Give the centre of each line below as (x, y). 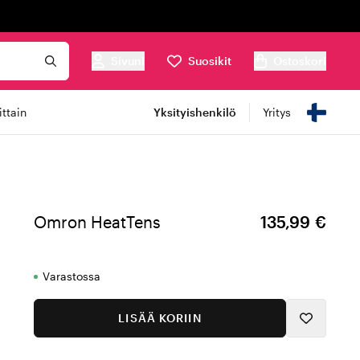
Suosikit (210, 61)
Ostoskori (300, 61)
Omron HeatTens (97, 222)
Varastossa (72, 276)
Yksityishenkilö (195, 112)
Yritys (277, 112)
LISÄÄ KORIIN (160, 318)
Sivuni (128, 61)
